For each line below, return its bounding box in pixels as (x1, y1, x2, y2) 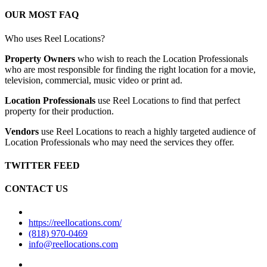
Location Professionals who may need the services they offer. (5, 136, 234, 147)
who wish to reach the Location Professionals (75, 53, 248, 64)
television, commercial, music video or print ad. (5, 74, 182, 85)
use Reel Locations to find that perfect (95, 95, 240, 105)
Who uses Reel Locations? (5, 33, 105, 44)
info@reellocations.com (29, 239, 118, 250)
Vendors (5, 126, 39, 136)
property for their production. (5, 105, 114, 116)
